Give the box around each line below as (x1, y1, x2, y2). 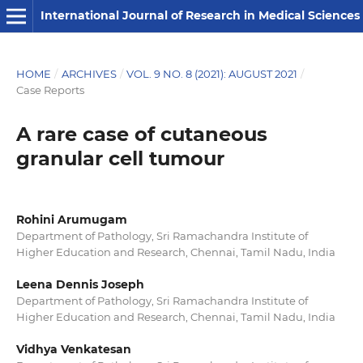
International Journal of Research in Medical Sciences (40, 8, 360, 23)
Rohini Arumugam (15, 211, 127, 227)
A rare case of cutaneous (15, 122, 267, 146)
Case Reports (15, 83, 84, 96)
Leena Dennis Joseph (15, 277, 144, 292)
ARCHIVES (61, 66, 117, 80)
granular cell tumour (15, 146, 224, 170)
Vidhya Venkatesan (15, 342, 131, 357)
